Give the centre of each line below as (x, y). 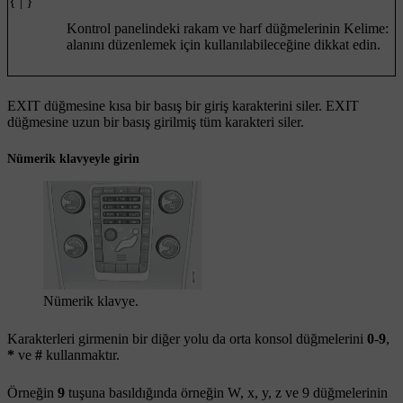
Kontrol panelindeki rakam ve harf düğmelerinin (205, 28)
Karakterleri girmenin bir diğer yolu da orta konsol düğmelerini (187, 338)
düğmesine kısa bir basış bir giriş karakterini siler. (183, 105)
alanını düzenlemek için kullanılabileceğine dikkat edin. (224, 44)
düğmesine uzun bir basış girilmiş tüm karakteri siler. (156, 121)
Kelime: (366, 28)
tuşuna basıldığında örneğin (146, 392)
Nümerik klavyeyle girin (73, 158)
